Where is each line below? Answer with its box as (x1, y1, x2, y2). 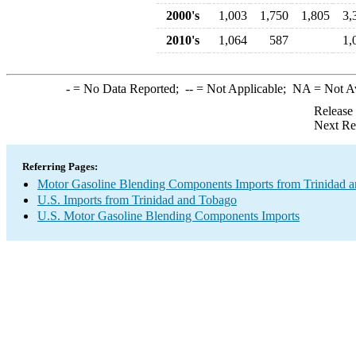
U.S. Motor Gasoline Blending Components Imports (37, 209, 300, 222)
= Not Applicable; (192, 82, 292, 95)
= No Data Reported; (69, 82, 185, 95)
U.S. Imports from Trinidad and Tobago (37, 193, 237, 207)
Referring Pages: (22, 161, 98, 172)
